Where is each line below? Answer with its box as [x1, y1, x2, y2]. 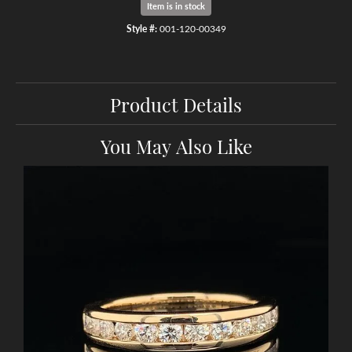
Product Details [110, 90, 242, 117]
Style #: [126, 21, 157, 35]
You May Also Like [100, 131, 252, 159]
